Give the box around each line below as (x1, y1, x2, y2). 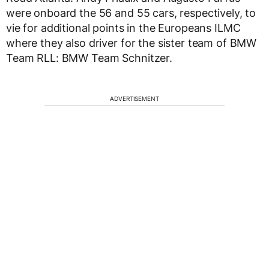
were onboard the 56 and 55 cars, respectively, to (6, 6, 256, 19)
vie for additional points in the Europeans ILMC (6, 21, 241, 34)
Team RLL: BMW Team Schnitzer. (6, 51, 172, 64)
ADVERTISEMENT (110, 94, 159, 102)
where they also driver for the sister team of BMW (6, 36, 257, 49)
